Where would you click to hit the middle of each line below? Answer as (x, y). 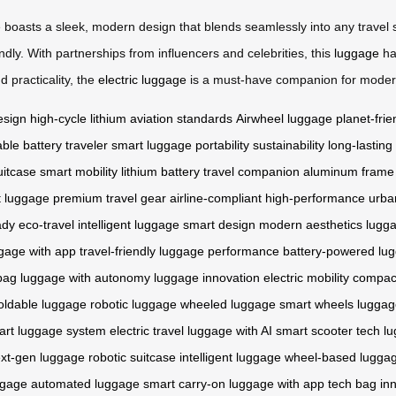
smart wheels (316, 304)
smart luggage (152, 145)
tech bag (352, 383)
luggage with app (277, 383)
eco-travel (46, 224)
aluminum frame (349, 171)
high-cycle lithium (78, 118)
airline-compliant (216, 198)
